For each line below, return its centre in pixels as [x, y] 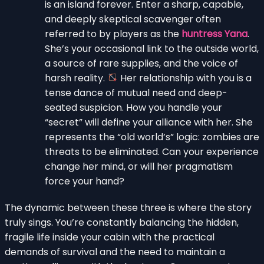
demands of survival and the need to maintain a [115, 252]
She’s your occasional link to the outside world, [152, 48]
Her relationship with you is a [185, 78]
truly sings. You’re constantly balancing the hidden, [122, 222]
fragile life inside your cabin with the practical [110, 237]
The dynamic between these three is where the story [128, 207]
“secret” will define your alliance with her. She [149, 122]
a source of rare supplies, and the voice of [141, 63]
